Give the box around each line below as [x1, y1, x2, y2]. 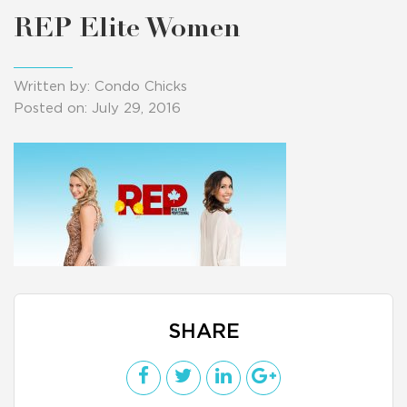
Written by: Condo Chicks [14, 80, 187, 94]
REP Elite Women [14, 16, 241, 44]
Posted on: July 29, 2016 [14, 102, 181, 115]
